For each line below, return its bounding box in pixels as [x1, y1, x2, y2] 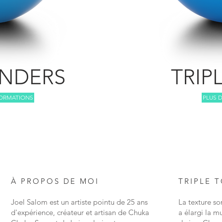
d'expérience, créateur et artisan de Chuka [11, 208, 149, 217]
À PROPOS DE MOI [11, 176, 99, 186]
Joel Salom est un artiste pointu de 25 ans [11, 197, 148, 207]
